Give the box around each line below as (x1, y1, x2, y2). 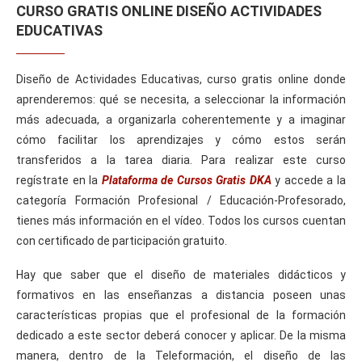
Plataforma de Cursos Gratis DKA (101, 173, 271, 187)
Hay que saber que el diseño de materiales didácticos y (16, 267, 346, 281)
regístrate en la (16, 173, 102, 187)
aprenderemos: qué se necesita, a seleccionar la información (16, 92, 346, 106)
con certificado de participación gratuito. (16, 234, 227, 247)
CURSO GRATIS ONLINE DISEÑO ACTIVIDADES (16, 2, 322, 19)
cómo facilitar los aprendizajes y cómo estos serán (16, 133, 346, 146)
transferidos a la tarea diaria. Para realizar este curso (16, 153, 346, 166)
